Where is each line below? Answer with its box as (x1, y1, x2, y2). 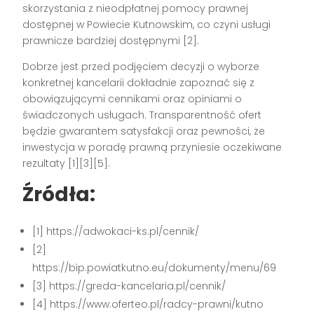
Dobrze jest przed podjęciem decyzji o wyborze (22, 60, 260, 74)
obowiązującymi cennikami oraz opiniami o (22, 92, 243, 107)
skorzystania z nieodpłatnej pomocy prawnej (22, 1, 249, 16)
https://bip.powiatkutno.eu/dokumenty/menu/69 (32, 261, 277, 275)
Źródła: (22, 181, 96, 209)
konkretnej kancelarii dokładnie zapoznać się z (22, 76, 255, 90)
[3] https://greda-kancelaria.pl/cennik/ (32, 279, 226, 294)
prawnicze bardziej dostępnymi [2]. (22, 34, 200, 48)
